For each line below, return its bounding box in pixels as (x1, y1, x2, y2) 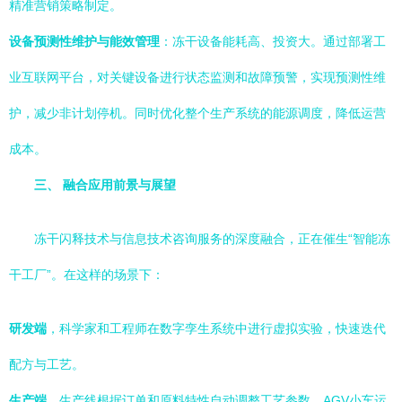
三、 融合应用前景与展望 (34, 178, 176, 192)
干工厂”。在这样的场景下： (9, 267, 164, 282)
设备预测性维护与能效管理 (9, 34, 160, 48)
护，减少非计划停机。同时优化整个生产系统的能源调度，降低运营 (9, 106, 386, 120)
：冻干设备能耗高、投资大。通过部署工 (160, 34, 386, 48)
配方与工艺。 (9, 357, 84, 371)
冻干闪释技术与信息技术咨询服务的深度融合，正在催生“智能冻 (34, 232, 390, 246)
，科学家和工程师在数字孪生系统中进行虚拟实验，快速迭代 (47, 321, 386, 336)
